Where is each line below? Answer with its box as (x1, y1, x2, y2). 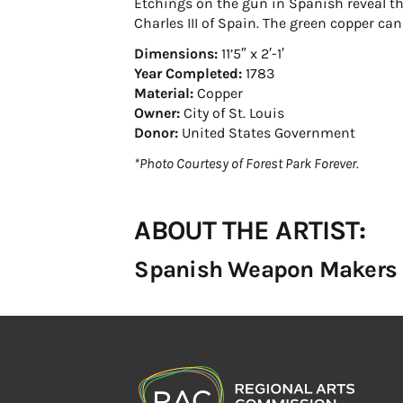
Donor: (134, 124, 179, 141)
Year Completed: (134, 65, 243, 82)
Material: (134, 85, 194, 102)
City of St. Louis (180, 104, 285, 121)
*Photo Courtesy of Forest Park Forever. (134, 155, 360, 172)
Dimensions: (134, 45, 219, 62)
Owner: (134, 104, 181, 121)
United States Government (178, 124, 356, 141)
